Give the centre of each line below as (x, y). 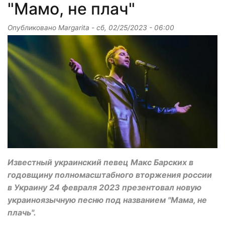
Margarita (74, 28)
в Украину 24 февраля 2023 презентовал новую (104, 188)
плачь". (22, 213)
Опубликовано (33, 28)
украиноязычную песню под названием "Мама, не (107, 200)
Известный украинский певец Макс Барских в (100, 162)
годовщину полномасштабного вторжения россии (110, 175)
